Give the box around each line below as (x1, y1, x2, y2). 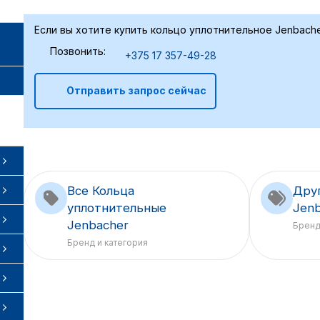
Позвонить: (47, 44, 109, 57)
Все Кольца (67, 184, 134, 199)
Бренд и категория (67, 237, 148, 249)
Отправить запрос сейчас (66, 84, 206, 97)
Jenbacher (67, 218, 129, 233)
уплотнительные (67, 201, 166, 216)
